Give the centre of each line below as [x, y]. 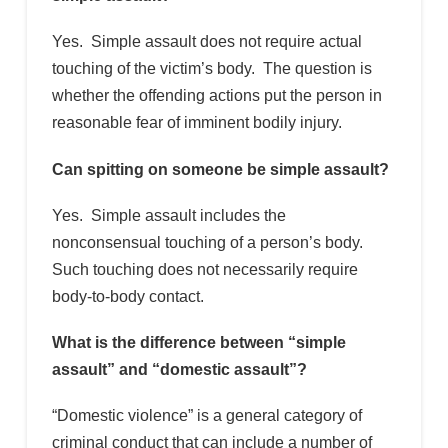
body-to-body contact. [127, 296]
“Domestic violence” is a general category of [206, 416]
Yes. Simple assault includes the [168, 215]
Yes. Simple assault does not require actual [206, 42]
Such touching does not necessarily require [204, 269]
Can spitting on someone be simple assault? [220, 169]
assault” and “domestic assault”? [179, 369]
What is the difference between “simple [198, 342]
